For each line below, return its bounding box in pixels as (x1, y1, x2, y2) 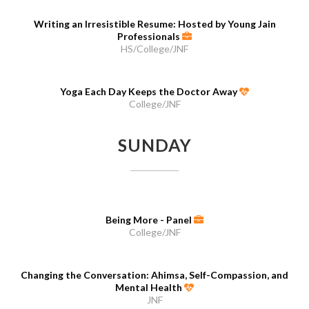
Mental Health (115, 281, 184, 294)
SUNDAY (117, 134, 192, 156)
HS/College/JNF (121, 43, 188, 55)
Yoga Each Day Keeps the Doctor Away (60, 86, 239, 98)
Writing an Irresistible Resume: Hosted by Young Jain (33, 18, 276, 30)
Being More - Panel (106, 214, 194, 226)
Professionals (117, 30, 182, 43)
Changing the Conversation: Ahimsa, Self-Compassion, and (21, 269, 288, 281)
